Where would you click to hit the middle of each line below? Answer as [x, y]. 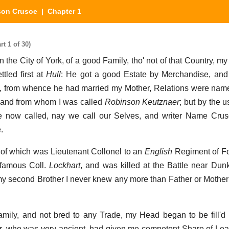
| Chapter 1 [59, 11]
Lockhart [65, 166]
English [158, 152]
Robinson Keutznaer [142, 102]
